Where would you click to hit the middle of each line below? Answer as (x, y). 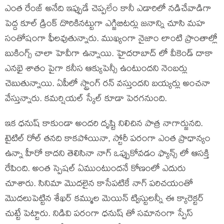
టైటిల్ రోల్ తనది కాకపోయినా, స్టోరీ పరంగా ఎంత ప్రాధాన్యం (108, 140)
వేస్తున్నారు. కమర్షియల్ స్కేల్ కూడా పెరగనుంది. (86, 100)
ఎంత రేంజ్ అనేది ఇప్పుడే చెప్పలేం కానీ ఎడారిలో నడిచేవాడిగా (108, 10)
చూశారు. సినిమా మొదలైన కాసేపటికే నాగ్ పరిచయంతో (99, 185)
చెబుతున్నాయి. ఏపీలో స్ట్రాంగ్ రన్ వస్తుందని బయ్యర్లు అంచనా (108, 85)
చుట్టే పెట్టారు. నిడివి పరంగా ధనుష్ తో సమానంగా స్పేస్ (99, 215)
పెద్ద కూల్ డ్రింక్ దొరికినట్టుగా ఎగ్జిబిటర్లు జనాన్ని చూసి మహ (105, 25)
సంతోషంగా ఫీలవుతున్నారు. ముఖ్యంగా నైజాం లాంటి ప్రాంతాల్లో (111, 40)
